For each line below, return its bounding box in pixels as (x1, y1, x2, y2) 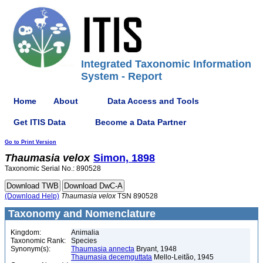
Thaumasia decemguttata (71, 253, 152, 261)
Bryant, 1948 (134, 245, 177, 253)
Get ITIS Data (14, 117, 66, 127)
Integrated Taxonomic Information (81, 58, 251, 70)
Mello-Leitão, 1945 (152, 253, 214, 261)
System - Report (81, 70, 162, 82)
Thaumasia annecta (71, 245, 134, 253)
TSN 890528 (116, 192, 158, 200)
